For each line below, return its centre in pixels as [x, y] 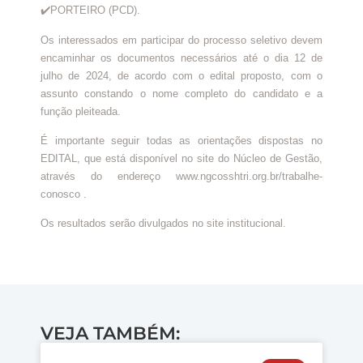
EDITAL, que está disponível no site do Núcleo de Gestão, [181, 158]
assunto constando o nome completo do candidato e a [181, 93]
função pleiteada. [81, 111]
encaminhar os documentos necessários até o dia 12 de [181, 58]
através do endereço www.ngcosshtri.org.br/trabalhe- [181, 176]
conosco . [64, 194]
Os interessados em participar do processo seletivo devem [181, 40]
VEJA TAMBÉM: [110, 333]
